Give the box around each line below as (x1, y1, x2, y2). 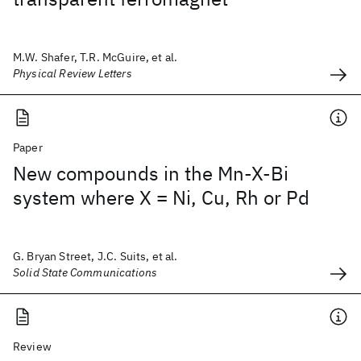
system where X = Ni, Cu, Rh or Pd (13, 185, 309, 210)
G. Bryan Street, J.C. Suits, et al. (13, 249, 178, 263)
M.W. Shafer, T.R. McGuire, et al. (13, 50, 178, 64)
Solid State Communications (13, 265, 158, 280)
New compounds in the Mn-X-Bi (13, 160, 288, 186)
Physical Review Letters (13, 66, 132, 81)
